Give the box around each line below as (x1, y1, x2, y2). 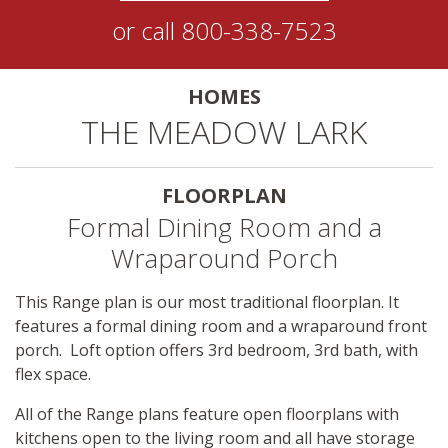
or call (111, 14, 181, 47)
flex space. (15, 363, 91, 385)
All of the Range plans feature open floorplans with (15, 403, 399, 425)
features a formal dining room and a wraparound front (15, 315, 427, 337)
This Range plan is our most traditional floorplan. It (15, 291, 399, 313)
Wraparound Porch (110, 240, 338, 276)
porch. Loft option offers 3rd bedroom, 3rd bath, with (15, 339, 418, 361)
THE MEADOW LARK (81, 110, 367, 153)
